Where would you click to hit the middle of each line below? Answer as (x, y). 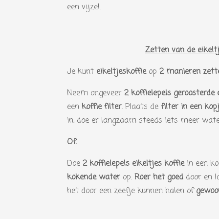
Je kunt (82, 72)
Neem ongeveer (96, 93)
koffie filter (102, 107)
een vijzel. (84, 7)
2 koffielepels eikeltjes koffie (132, 164)
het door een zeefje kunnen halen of (131, 191)
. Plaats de (141, 107)
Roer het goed (159, 177)
